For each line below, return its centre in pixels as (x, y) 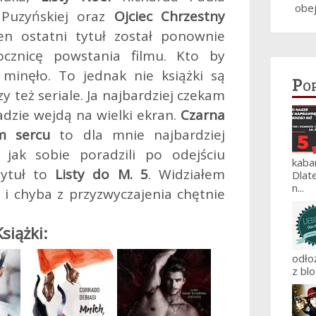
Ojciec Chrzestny (170, 16)
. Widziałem (187, 174)
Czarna (203, 115)
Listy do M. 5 (102, 174)
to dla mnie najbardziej (138, 135)
